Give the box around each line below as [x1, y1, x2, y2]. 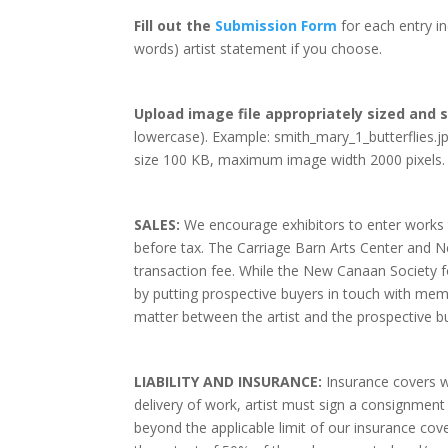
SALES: [134, 215, 181, 235]
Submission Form [215, 16, 338, 36]
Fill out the [134, 16, 216, 36]
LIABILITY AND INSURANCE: [134, 372, 323, 392]
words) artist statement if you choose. [134, 39, 383, 59]
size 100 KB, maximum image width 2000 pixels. [134, 150, 446, 170]
